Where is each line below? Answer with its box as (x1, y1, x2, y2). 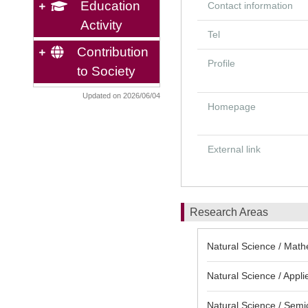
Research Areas (190, 206, 268, 218)
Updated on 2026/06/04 (82, 91, 160, 100)
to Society (77, 64, 135, 78)
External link (208, 144, 261, 155)
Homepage (208, 101, 256, 112)
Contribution (77, 45, 148, 59)
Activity (80, 18, 122, 32)
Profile (208, 58, 235, 69)
